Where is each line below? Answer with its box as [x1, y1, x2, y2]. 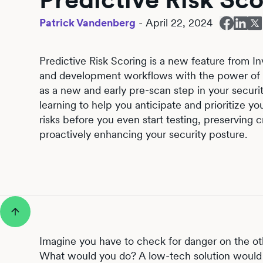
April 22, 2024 [146, 16, 213, 29]
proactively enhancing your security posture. [39, 128, 248, 140]
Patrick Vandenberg [39, 16, 136, 29]
